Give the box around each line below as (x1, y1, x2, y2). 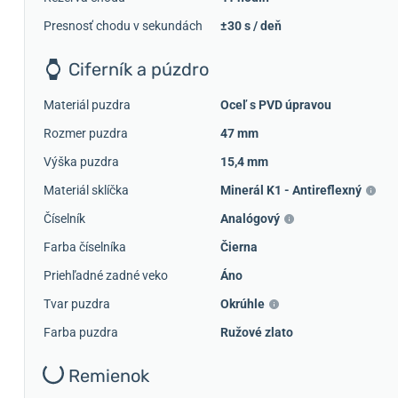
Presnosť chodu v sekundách (44, 18, 203, 33)
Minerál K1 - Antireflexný (220, 182, 362, 197)
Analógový (220, 211, 280, 226)
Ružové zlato (220, 324, 293, 339)
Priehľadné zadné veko (44, 267, 168, 283)
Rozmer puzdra (44, 125, 128, 140)
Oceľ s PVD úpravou (220, 97, 331, 112)
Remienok (64, 364, 149, 386)
